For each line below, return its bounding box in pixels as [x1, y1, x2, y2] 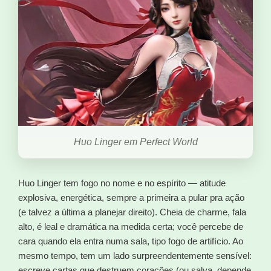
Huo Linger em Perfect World [73, 136, 198, 147]
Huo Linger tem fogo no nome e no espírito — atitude [18, 177, 226, 188]
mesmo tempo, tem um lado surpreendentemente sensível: [18, 250, 252, 261]
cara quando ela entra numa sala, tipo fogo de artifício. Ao [18, 235, 243, 246]
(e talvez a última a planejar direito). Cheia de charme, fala [18, 206, 246, 217]
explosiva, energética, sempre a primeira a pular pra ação [18, 192, 244, 203]
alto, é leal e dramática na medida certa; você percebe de [18, 221, 243, 232]
